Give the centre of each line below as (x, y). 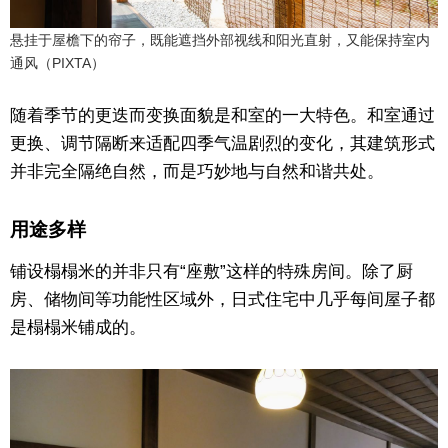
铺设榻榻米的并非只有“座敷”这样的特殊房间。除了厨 (211, 271)
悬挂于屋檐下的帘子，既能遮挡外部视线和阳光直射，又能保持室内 (220, 39)
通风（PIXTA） (57, 62)
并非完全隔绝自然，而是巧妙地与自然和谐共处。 (197, 171)
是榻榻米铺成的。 (78, 327)
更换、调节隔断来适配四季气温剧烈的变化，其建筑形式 (222, 143)
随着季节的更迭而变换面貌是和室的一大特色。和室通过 (222, 115)
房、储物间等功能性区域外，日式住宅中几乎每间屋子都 (222, 299)
